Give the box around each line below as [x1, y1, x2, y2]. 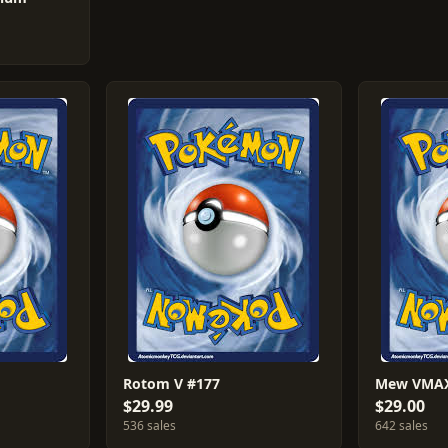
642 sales [375, 417, 429, 434]
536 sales [122, 417, 176, 434]
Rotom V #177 [122, 374, 220, 393]
